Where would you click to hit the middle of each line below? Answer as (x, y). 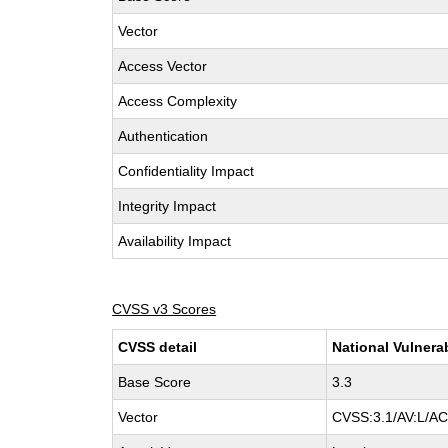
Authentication (163, 136)
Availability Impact (175, 241)
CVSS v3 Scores (164, 309)
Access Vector (163, 66)
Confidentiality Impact (186, 171)
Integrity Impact (167, 206)
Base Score (155, 382)
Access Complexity (178, 101)
